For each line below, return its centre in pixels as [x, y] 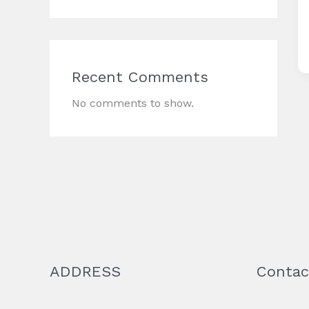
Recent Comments [140, 77]
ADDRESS [85, 272]
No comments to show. [133, 103]
